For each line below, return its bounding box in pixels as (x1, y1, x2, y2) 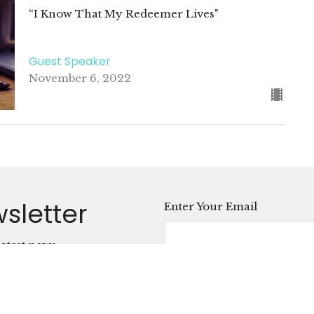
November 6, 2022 (28, 71, 131, 86)
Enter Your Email (164, 199, 257, 213)
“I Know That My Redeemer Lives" (28, 6, 219, 20)
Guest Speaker (28, 53, 111, 70)
